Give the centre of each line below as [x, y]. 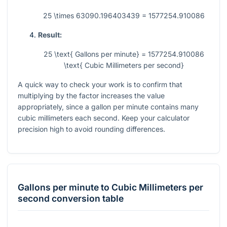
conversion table [87, 198]
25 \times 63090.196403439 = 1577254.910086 [124, 16]
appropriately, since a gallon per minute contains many [108, 107]
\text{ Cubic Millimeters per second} [124, 65]
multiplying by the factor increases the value [91, 96]
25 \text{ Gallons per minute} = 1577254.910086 [124, 54]
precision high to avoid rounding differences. [91, 129]
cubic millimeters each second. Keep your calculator [104, 118]
